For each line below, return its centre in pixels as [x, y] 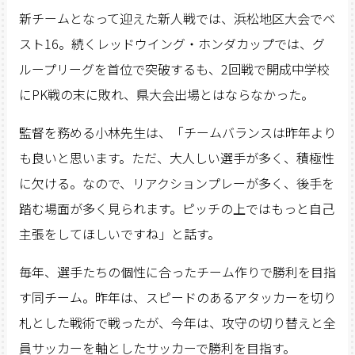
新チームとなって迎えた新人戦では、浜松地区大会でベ [177, 19]
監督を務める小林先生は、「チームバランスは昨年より [177, 133]
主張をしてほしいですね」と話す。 [119, 234]
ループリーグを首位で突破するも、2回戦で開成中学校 [174, 69]
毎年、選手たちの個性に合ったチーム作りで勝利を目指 [177, 272]
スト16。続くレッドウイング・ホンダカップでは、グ [172, 44]
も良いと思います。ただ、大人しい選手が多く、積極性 [176, 158]
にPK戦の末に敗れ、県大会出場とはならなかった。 [166, 95]
